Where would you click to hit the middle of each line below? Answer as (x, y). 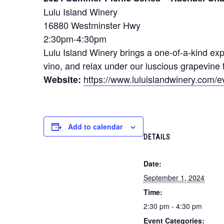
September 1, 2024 (174, 177)
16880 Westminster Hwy (92, 25)
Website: (62, 79)
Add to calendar (95, 126)
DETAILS (157, 137)
